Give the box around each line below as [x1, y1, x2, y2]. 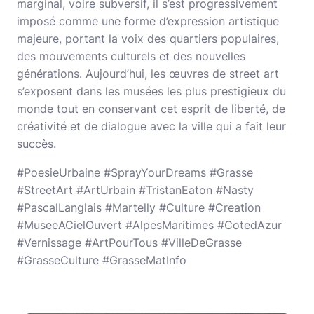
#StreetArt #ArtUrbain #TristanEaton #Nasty [17, 183, 254, 197]
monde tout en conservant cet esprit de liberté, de [17, 102, 285, 116]
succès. [17, 137, 56, 151]
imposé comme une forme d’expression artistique [17, 14, 279, 28]
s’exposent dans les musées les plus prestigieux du [17, 84, 286, 98]
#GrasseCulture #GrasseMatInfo [17, 253, 186, 267]
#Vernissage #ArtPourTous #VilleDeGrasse [17, 235, 242, 250]
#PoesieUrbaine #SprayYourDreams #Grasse [17, 165, 253, 179]
